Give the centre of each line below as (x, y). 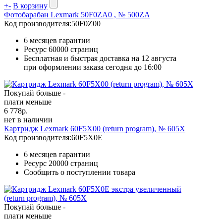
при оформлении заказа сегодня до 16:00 (93, 67)
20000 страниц (73, 163)
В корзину (30, 5)
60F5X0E (87, 137)
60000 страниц (73, 49)
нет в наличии (28, 119)
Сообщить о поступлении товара (80, 172)
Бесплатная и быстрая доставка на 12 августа (100, 58)
